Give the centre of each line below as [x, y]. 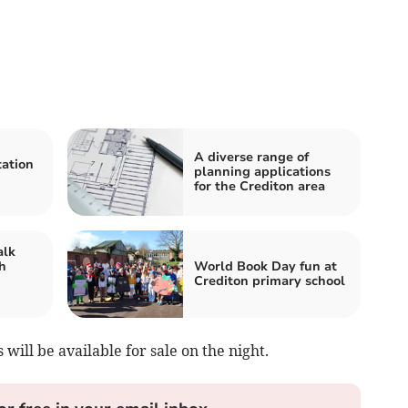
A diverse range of [251, 158]
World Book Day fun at [265, 267]
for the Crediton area [260, 187]
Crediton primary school [270, 281]
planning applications [262, 172]
